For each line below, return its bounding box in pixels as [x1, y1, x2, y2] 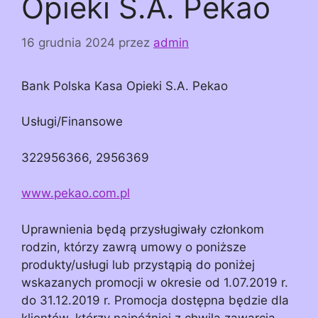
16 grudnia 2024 [21, 35, 115, 50]
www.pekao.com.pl [21, 186, 130, 201]
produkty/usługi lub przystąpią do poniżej [21, 257, 255, 272]
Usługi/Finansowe [21, 114, 123, 129]
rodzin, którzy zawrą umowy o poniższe [21, 239, 246, 254]
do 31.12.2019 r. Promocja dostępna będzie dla [21, 292, 289, 307]
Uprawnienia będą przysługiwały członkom [21, 221, 264, 236]
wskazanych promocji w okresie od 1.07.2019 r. [21, 275, 288, 290]
